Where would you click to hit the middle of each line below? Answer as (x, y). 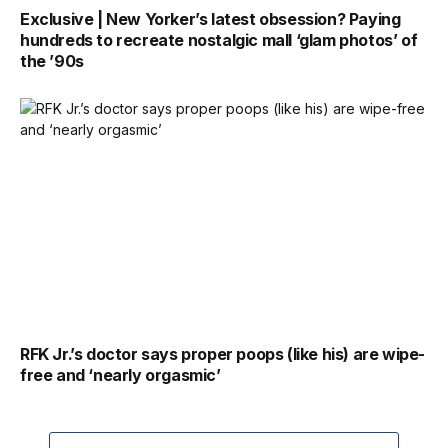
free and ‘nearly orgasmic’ (120, 374)
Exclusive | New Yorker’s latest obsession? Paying (210, 19)
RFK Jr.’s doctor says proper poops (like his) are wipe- (223, 353)
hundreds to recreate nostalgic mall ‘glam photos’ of (219, 40)
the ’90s (52, 61)
